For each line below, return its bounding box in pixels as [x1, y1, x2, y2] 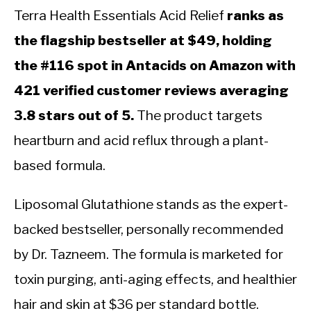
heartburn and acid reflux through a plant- [14, 132, 269, 149]
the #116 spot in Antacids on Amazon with [14, 57, 296, 74]
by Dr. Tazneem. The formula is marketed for [14, 246, 283, 263]
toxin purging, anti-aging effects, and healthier [14, 271, 297, 288]
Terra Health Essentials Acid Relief [14, 7, 227, 24]
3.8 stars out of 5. [14, 107, 134, 124]
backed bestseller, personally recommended [14, 221, 284, 238]
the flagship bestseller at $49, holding [14, 32, 272, 49]
